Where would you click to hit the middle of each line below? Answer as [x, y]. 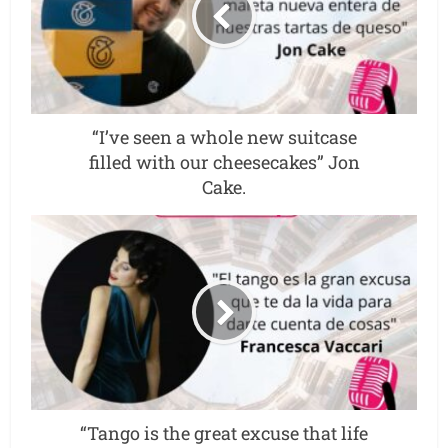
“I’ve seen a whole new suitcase [224, 136]
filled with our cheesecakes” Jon [224, 161]
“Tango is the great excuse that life [224, 432]
